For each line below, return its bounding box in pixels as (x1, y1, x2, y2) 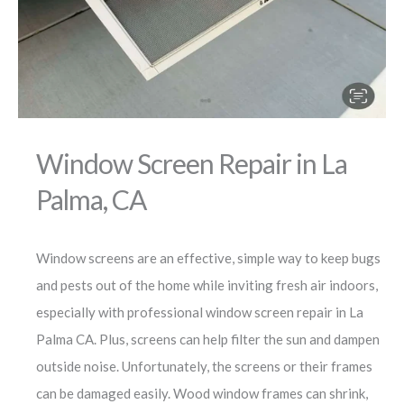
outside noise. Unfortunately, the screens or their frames (36, 357, 372, 374)
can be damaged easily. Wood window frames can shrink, (36, 384, 368, 401)
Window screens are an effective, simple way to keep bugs (36, 249, 381, 266)
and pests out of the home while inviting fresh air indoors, (36, 276, 378, 293)
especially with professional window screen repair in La (36, 303, 363, 320)
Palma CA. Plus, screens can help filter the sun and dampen (36, 330, 380, 347)
